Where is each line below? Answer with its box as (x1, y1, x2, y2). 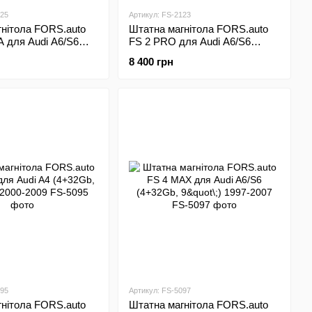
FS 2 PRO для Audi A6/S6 (128, 36, 251, 47)
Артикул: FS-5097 (128, 286, 191, 295)
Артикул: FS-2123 (128, 10, 191, 19)
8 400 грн (128, 56, 173, 68)
